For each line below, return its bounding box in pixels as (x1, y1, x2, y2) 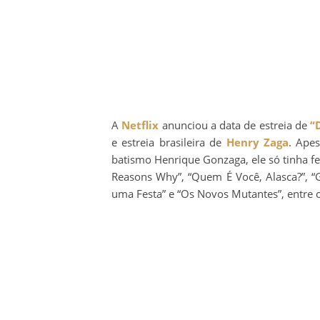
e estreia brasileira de (111, 134, 226, 149)
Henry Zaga (226, 134, 289, 149)
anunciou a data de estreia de (159, 117, 310, 132)
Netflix (121, 117, 159, 132)
